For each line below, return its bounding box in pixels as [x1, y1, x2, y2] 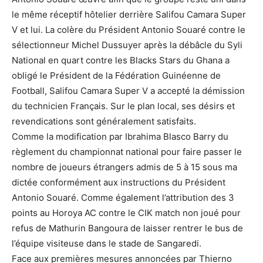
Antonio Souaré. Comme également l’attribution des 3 [12, 192, 234, 203]
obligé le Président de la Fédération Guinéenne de [12, 70, 221, 81]
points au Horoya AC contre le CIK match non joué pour [12, 207, 241, 218]
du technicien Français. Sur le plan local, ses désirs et [12, 100, 235, 112]
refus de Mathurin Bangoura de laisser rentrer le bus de [12, 222, 243, 234]
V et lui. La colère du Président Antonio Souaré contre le [12, 24, 245, 35]
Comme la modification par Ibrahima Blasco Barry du [12, 131, 228, 142]
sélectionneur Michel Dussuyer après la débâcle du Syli [12, 39, 242, 50]
